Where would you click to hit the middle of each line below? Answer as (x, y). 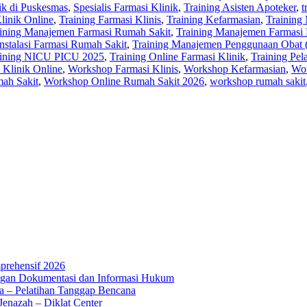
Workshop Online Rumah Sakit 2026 (124, 81)
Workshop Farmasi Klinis (123, 69)
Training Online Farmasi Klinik (177, 56)
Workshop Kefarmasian (235, 69)
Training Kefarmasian (213, 19)
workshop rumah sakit (258, 81)
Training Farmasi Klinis (110, 19)
